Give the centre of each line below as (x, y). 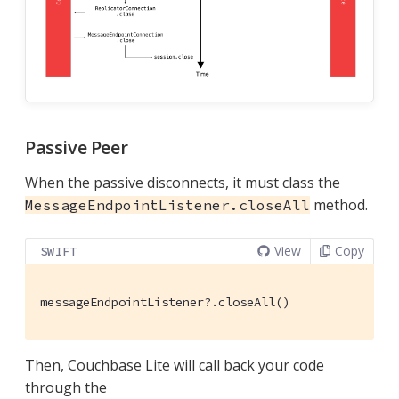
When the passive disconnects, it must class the (183, 183)
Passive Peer (77, 148)
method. (339, 205)
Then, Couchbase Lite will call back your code (175, 366)
